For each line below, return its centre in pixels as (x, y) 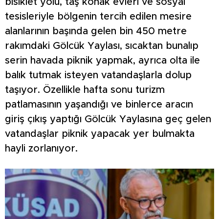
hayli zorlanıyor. (41, 149)
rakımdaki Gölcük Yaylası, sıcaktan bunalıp (102, 46)
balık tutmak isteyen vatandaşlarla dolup (98, 76)
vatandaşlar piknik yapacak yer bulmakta (100, 134)
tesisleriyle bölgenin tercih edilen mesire (98, 17)
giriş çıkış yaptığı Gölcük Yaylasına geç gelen (108, 120)
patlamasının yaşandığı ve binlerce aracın (99, 105)
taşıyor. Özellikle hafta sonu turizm (85, 90)
